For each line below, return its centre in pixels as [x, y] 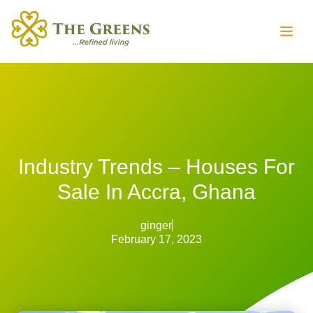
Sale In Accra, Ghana [156, 191]
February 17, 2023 [156, 239]
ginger [156, 225]
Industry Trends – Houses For [156, 166]
